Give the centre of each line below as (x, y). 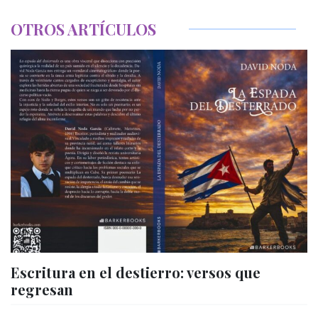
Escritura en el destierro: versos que (136, 273)
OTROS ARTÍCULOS (83, 28)
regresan (42, 290)
